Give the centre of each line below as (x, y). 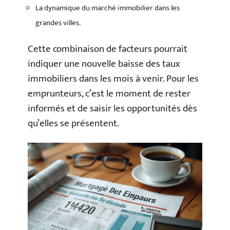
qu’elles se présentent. (73, 123)
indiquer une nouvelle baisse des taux (104, 64)
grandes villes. (58, 23)
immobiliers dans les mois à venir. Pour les (113, 79)
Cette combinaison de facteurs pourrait (108, 49)
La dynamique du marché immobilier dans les (108, 8)
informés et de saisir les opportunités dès (112, 109)
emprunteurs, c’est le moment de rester (109, 94)
